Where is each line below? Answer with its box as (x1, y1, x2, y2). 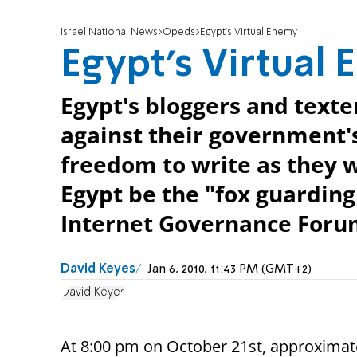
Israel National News (61, 27, 158, 38)
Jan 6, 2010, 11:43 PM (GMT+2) (148, 263, 312, 277)
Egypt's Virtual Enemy (200, 27, 297, 38)
